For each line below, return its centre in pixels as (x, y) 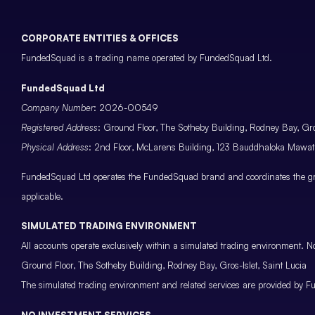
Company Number (57, 107)
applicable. (42, 196)
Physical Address (55, 147)
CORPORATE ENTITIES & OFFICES (100, 38)
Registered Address (59, 127)
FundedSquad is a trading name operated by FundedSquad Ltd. (147, 58)
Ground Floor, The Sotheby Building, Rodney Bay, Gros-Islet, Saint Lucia (164, 265)
